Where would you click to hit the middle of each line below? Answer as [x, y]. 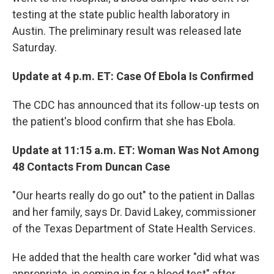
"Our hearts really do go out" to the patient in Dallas [134, 195]
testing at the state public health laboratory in [121, 14]
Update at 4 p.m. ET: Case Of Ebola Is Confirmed [133, 76]
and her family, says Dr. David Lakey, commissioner [134, 212]
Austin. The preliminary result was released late [127, 31]
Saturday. [35, 47]
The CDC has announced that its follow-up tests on [136, 105]
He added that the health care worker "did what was [136, 257]
